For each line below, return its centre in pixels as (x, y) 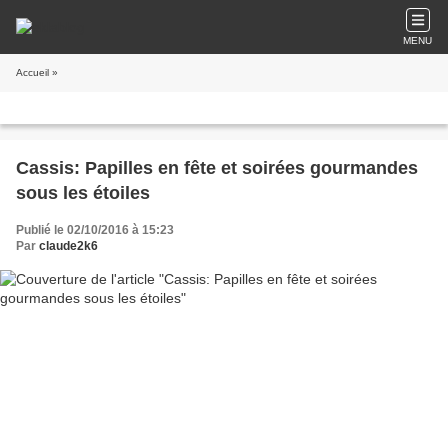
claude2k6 (68, 246)
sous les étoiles (83, 193)
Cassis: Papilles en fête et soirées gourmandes (217, 168)
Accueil (32, 72)
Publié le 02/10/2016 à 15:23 (95, 230)
